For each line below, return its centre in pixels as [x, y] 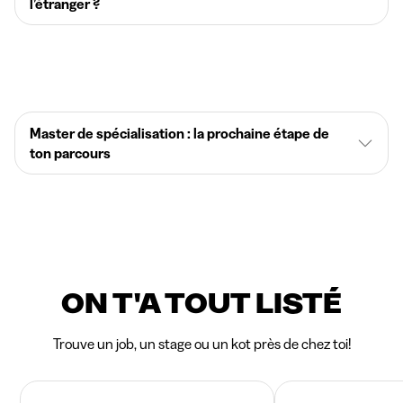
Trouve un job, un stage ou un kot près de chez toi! [201, 344]
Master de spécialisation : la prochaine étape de [179, 133]
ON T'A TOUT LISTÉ [201, 303]
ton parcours [70, 153]
